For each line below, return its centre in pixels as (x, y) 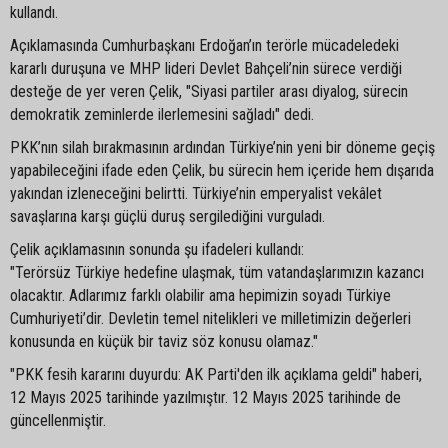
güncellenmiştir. (58, 420)
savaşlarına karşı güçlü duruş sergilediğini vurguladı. (167, 216)
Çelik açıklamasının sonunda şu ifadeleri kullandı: (157, 249)
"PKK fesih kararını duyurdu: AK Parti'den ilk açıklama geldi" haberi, (216, 374)
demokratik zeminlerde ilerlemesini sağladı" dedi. (162, 114)
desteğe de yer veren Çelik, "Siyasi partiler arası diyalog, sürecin (209, 91)
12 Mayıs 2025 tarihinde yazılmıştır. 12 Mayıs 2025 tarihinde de (205, 397)
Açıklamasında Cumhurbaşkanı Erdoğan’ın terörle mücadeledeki (204, 45)
